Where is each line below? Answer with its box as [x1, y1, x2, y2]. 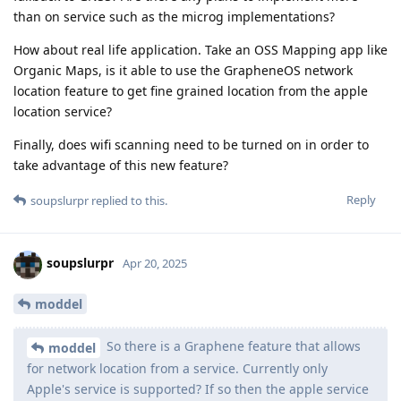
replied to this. [89, 192, 167, 209]
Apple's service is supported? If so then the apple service [27, 380, 369, 398]
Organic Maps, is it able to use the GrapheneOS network [13, 61, 353, 79]
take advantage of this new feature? [13, 156, 228, 174]
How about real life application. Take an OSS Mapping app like [13, 40, 388, 58]
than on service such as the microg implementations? [13, 7, 335, 25]
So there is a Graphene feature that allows [103, 337, 361, 355]
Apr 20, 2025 [123, 255, 187, 272]
